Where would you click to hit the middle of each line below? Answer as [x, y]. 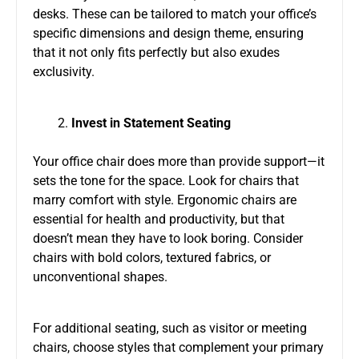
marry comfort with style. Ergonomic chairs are [165, 200]
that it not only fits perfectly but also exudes [156, 52]
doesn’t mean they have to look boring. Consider [168, 238]
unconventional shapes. [100, 276]
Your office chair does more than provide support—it [179, 161]
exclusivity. [64, 71]
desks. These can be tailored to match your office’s [175, 14]
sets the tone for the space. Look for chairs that [166, 180]
